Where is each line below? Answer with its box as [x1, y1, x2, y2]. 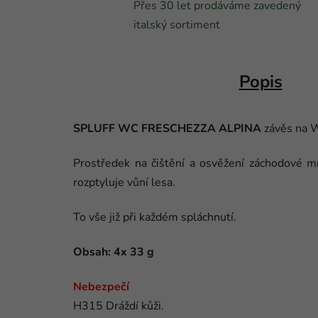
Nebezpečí [73, 279, 129, 295]
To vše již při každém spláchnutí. [73, 209, 239, 226]
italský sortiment [133, 17, 220, 33]
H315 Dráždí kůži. [73, 298, 164, 314]
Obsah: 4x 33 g [73, 244, 154, 261]
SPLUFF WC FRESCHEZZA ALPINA [73, 121, 264, 137]
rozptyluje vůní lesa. [73, 175, 175, 191]
